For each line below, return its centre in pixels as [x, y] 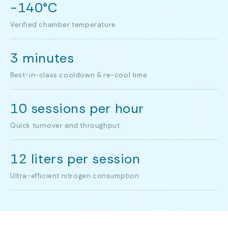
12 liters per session [75, 159]
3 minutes [42, 58]
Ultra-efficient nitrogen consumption [75, 176]
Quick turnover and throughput [65, 125]
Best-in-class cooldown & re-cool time [79, 75]
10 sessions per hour [77, 108]
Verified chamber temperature [63, 25]
